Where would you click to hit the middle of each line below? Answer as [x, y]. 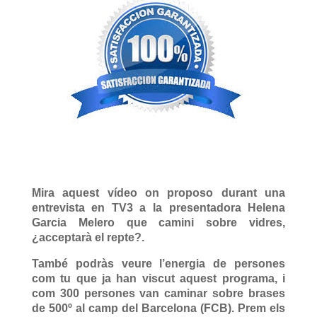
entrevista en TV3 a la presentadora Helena [158, 208]
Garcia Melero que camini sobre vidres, [158, 223]
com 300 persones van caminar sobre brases [158, 294]
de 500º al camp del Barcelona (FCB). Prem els [158, 309]
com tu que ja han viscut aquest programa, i [158, 279]
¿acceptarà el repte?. [88, 238]
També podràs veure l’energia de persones [158, 264]
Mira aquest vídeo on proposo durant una [158, 193]
